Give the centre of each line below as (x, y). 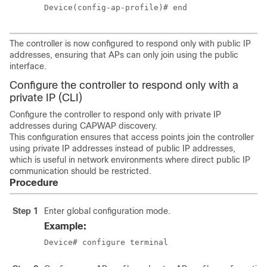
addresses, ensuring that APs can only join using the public (124, 55)
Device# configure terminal (106, 242)
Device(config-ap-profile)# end (116, 7)
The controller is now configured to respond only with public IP (130, 44)
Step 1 (25, 211)
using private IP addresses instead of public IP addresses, (122, 148)
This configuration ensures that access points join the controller (132, 137)
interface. (28, 66)
